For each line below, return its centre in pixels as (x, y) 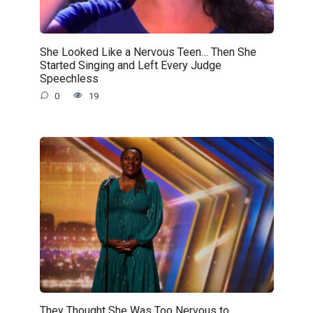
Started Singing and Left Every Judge (130, 65)
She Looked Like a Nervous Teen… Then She (148, 52)
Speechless (69, 78)
